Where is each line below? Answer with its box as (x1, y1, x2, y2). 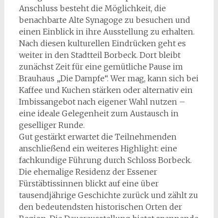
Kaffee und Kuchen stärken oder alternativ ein (18, 85, 193, 95)
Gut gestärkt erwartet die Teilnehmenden (18, 132, 177, 142)
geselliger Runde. (18, 120, 85, 130)
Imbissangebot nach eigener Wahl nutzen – (18, 97, 185, 107)
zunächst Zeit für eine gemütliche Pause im (18, 62, 183, 72)
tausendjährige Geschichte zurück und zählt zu (18, 190, 198, 200)
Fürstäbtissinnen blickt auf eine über (18, 179, 159, 188)
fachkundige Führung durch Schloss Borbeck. (18, 155, 192, 165)
